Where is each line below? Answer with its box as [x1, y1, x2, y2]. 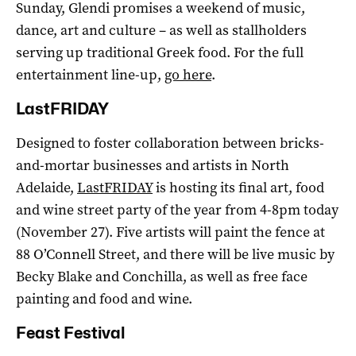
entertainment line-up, [16, 64, 164, 84]
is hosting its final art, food [153, 177, 324, 197]
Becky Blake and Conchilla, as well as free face [16, 266, 308, 286]
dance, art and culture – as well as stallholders [16, 20, 307, 40]
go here [164, 64, 211, 84]
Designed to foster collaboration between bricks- [16, 133, 324, 153]
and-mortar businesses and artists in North [16, 155, 289, 175]
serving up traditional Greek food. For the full [16, 42, 304, 62]
